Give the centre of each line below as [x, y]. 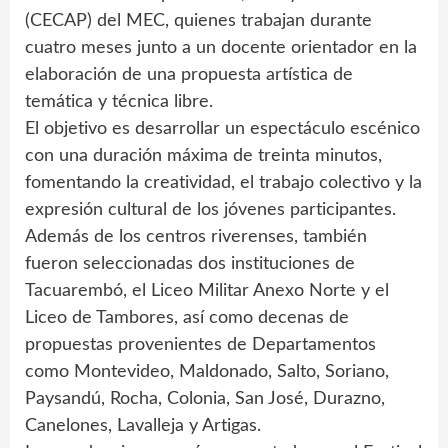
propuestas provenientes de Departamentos [200, 344]
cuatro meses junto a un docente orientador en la [221, 47]
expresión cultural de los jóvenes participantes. [210, 209]
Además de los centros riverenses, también [196, 236]
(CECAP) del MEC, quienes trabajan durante [198, 20]
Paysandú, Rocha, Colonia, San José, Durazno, [205, 398]
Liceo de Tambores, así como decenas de [187, 317]
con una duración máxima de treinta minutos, [203, 155]
